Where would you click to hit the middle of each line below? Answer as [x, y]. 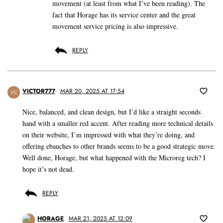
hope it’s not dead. [48, 169]
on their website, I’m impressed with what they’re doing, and [109, 135]
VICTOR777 [39, 91]
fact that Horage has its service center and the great [124, 15]
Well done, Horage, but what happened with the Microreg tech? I [114, 158]
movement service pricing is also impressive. [115, 26]
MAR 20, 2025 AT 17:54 [92, 91]
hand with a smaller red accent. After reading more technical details [118, 123]
